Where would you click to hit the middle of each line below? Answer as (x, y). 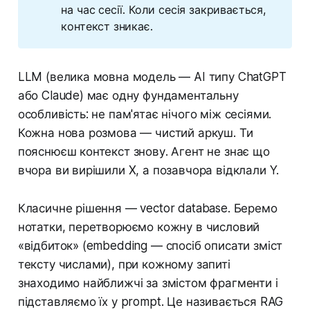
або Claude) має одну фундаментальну (128, 96)
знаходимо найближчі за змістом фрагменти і (148, 283)
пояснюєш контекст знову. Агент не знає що (144, 152)
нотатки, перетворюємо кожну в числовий (139, 227)
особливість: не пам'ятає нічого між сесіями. (145, 115)
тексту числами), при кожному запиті (124, 265)
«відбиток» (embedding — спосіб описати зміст (150, 246)
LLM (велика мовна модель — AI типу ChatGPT (152, 77)
